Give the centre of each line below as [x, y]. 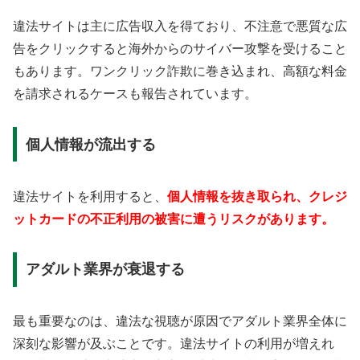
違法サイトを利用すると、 [90, 196]
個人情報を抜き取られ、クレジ [257, 196]
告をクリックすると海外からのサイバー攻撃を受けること [180, 48]
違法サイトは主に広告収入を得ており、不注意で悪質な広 [180, 26]
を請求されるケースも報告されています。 [135, 93]
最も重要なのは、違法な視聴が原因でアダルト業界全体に [180, 321]
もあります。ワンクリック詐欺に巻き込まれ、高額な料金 [180, 71]
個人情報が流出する [90, 144]
